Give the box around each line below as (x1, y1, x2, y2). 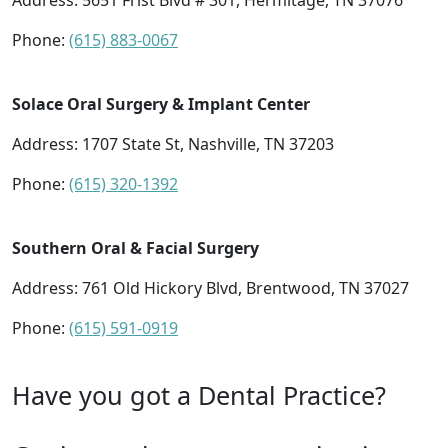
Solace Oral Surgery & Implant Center (12, 93, 310, 116)
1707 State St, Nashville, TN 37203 (82, 133, 334, 156)
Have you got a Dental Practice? (12, 378, 386, 413)
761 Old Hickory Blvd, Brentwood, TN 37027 (82, 277, 409, 300)
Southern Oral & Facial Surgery (12, 237, 259, 260)
